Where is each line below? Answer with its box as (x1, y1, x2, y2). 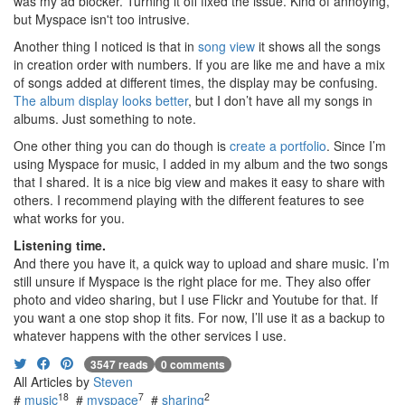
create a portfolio (230, 137, 326, 155)
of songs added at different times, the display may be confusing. (14, 73, 378, 91)
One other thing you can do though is (14, 137, 230, 155)
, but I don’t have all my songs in (188, 91, 372, 109)
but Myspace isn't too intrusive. (14, 10, 190, 28)
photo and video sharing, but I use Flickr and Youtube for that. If (14, 290, 378, 308)
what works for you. (14, 209, 125, 227)
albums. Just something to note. (14, 109, 196, 127)
